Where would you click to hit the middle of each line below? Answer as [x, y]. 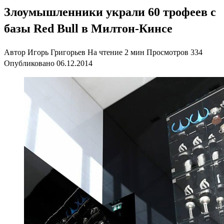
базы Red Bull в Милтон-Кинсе [88, 28]
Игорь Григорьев [56, 52]
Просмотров [167, 52]
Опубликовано [29, 63]
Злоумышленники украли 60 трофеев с [110, 12]
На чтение [105, 52]
